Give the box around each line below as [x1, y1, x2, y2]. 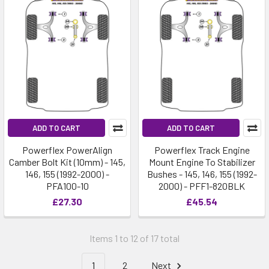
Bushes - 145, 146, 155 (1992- [147, 168, 257, 180]
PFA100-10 [46, 180, 89, 192]
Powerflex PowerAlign [22, 144, 112, 156]
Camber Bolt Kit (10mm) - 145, [9, 156, 125, 168]
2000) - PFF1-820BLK [159, 180, 245, 192]
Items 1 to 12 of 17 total [89, 232, 180, 244]
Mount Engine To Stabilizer [148, 156, 255, 168]
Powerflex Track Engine [154, 144, 250, 156]
